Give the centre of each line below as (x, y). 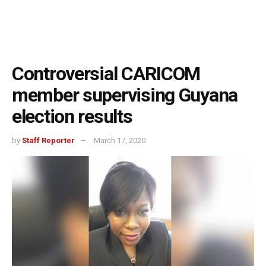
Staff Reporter (48, 141)
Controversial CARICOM (106, 73)
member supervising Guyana (125, 95)
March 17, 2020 (120, 141)
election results (72, 116)
